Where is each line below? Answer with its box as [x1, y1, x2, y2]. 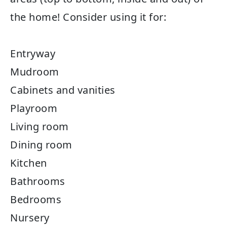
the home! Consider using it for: [10, 10, 166, 24]
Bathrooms [10, 174, 65, 188]
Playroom [10, 101, 57, 115]
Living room [10, 119, 71, 133]
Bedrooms [10, 192, 61, 206]
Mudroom [10, 64, 59, 79]
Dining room [10, 137, 72, 152]
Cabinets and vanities [10, 83, 116, 97]
